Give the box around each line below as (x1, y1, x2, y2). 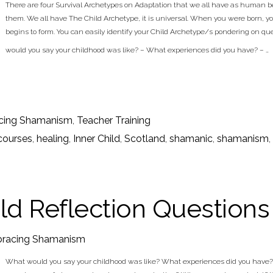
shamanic (169, 133, 213, 144)
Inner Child (73, 133, 120, 144)
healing (37, 133, 69, 144)
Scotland (124, 133, 165, 144)
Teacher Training (77, 115, 151, 126)
